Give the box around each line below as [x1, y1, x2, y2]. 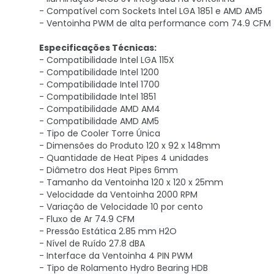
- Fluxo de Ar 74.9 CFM [39, 213, 135, 225]
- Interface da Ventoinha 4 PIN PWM [39, 250, 193, 262]
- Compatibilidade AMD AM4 [39, 103, 160, 115]
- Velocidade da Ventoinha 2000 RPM [39, 188, 198, 201]
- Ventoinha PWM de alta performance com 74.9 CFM [39, 17, 271, 29]
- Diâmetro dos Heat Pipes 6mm [39, 164, 178, 176]
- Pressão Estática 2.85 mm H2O [39, 225, 177, 237]
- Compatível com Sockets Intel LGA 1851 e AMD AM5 [39, 5, 262, 17]
